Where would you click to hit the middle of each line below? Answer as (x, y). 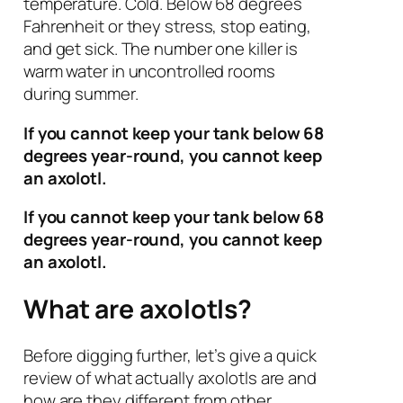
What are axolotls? (138, 309)
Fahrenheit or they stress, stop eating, (167, 27)
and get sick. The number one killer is (161, 49)
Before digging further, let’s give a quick (170, 356)
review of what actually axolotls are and (170, 378)
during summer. (81, 94)
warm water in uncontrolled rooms (149, 72)
